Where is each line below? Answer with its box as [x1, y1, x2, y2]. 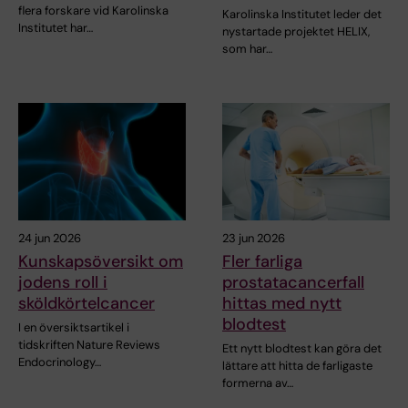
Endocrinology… [18, 354, 101, 371]
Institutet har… [18, 20, 93, 36]
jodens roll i [18, 271, 107, 294]
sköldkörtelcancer [18, 292, 155, 315]
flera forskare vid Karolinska [18, 3, 168, 19]
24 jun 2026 [18, 230, 81, 247]
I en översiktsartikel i [18, 320, 129, 336]
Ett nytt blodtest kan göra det [222, 341, 382, 357]
